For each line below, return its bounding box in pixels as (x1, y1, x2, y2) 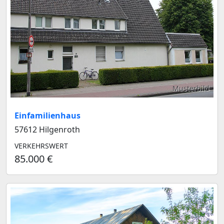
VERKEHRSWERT (14, 141, 68, 151)
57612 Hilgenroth (14, 124, 80, 135)
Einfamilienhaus (14, 110, 80, 121)
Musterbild (172, 83, 209, 93)
